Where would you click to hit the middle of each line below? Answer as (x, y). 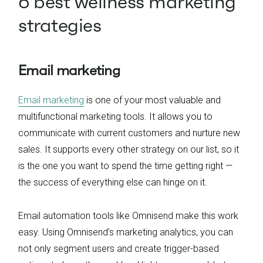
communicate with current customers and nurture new (129, 133)
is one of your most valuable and (152, 100)
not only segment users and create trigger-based (119, 249)
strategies (60, 26)
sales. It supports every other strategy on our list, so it (129, 150)
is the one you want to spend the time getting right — (125, 166)
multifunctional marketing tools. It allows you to (115, 117)
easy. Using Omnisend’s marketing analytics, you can (126, 232)
